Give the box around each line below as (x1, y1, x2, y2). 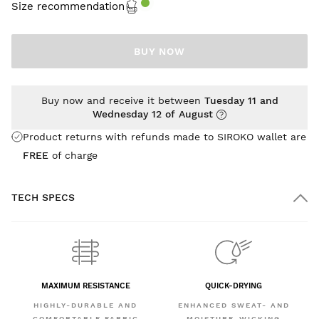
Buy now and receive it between (41, 94, 204, 106)
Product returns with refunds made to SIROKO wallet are (23, 130, 306, 142)
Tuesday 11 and (204, 94, 278, 106)
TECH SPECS (11, 191, 75, 203)
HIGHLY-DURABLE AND (33, 301, 137, 310)
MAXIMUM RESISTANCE (41, 281, 130, 291)
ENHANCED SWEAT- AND (177, 301, 290, 310)
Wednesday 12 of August (93, 108, 213, 120)
